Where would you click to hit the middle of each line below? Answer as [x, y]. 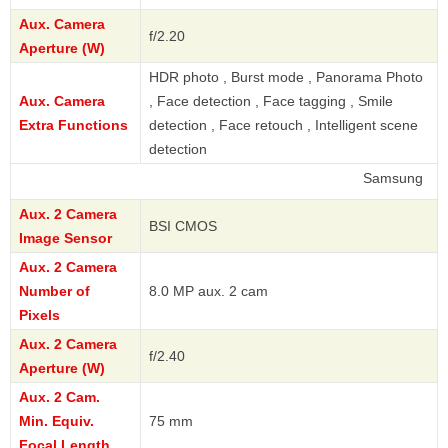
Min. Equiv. [56, 421]
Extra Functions [73, 125]
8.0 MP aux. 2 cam [208, 291]
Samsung [320, 178]
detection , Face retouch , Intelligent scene [283, 125]
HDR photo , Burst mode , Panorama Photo [286, 77]
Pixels [39, 315]
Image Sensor [65, 238]
